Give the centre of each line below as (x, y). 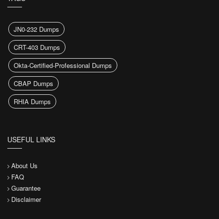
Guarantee (26, 188)
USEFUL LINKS (31, 139)
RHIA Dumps (32, 101)
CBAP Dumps (33, 83)
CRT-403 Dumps (37, 47)
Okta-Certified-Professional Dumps (63, 65)
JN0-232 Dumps (36, 29)
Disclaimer (26, 199)
